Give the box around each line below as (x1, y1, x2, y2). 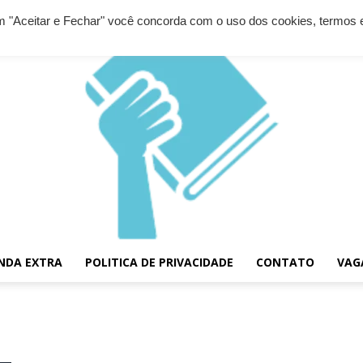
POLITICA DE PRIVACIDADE (85, 254, 233, 270)
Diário (181, 288, 211, 301)
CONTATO (256, 254, 314, 270)
